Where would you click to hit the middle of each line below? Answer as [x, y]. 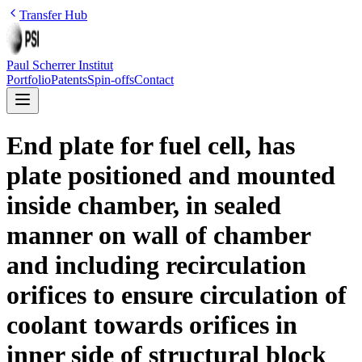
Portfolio [29, 80]
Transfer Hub [53, 15]
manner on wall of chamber [158, 236]
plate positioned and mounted [171, 176]
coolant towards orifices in [152, 325]
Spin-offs [111, 80]
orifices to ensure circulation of [177, 295]
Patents [69, 80]
